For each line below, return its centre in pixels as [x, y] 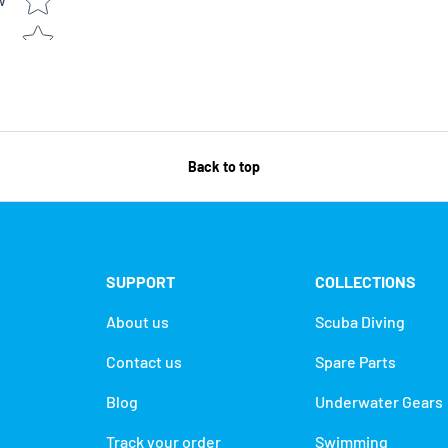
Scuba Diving [360, 322]
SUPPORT [140, 282]
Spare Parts [355, 362]
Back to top [224, 167]
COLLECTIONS [365, 282]
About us [137, 322]
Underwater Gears [379, 402]
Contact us [144, 362]
